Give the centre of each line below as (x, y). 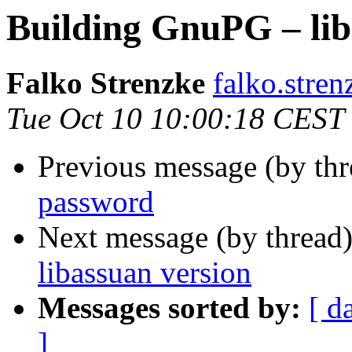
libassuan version (145, 273)
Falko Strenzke (106, 83)
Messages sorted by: (169, 308)
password (96, 202)
